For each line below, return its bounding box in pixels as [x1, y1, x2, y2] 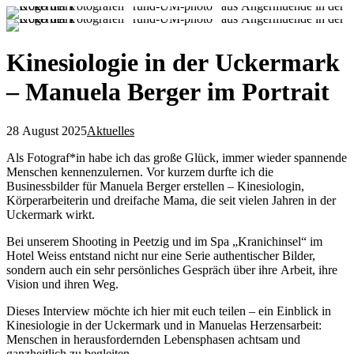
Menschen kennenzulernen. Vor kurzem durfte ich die [6, 164, 273, 179]
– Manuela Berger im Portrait [6, 77, 330, 107]
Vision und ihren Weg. [6, 277, 119, 291]
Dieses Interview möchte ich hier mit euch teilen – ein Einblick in [6, 303, 331, 318]
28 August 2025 [6, 123, 87, 137]
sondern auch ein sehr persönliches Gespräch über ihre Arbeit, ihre [6, 262, 337, 277]
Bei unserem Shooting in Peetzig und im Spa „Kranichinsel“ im [6, 234, 322, 248]
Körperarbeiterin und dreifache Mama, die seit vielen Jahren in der [6, 193, 336, 207]
